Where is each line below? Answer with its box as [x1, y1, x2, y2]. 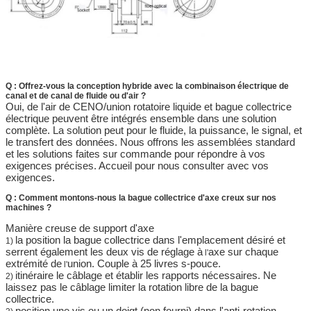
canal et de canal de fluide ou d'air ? [6, 91, 146, 101]
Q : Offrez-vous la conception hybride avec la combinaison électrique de [6, 81, 289, 92]
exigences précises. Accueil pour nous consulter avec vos [6, 160, 269, 172]
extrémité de [6, 258, 62, 270]
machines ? [6, 203, 51, 213]
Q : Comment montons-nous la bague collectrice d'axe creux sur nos [6, 193, 276, 203]
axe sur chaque [208, 246, 278, 258]
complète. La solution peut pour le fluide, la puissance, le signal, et [6, 124, 302, 137]
